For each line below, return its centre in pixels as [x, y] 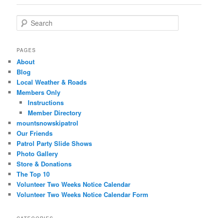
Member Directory [54, 112]
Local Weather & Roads [52, 82]
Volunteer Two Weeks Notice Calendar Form [83, 194]
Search [26, 20]
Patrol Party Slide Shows [54, 143]
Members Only [39, 92]
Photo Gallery [37, 153]
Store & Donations [44, 163]
